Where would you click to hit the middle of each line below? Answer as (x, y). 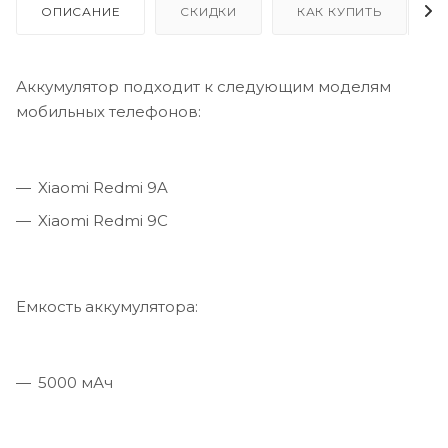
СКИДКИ (209, 11)
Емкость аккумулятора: (107, 306)
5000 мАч (75, 382)
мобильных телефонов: (108, 111)
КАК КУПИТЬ (339, 11)
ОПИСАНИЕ (81, 11)
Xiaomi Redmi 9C (103, 220)
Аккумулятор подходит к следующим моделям (203, 86)
